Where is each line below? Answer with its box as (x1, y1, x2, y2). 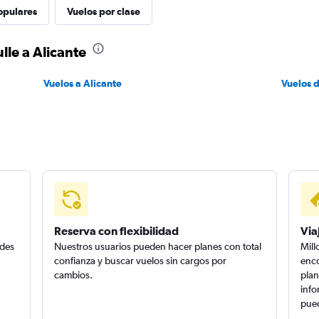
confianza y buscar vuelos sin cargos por (54, 255, 227, 266)
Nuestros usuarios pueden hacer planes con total (54, 241, 262, 252)
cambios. (54, 269, 93, 281)
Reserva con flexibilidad (54, 224, 179, 237)
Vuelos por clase (67, 6, 140, 17)
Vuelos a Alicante (43, 78, 122, 89)
